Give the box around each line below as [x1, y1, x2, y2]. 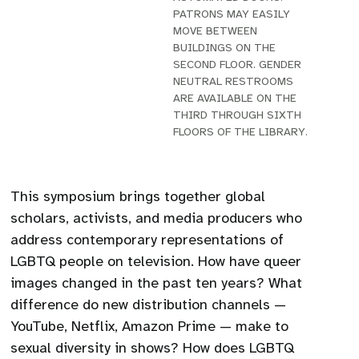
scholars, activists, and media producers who [10, 209, 303, 227]
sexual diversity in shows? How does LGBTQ [10, 339, 295, 357]
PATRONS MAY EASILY [172, 7, 290, 21]
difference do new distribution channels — [10, 296, 287, 313]
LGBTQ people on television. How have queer [10, 252, 302, 270]
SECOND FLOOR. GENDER [172, 58, 301, 71]
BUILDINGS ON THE [172, 41, 276, 54]
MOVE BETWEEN [172, 24, 257, 38]
